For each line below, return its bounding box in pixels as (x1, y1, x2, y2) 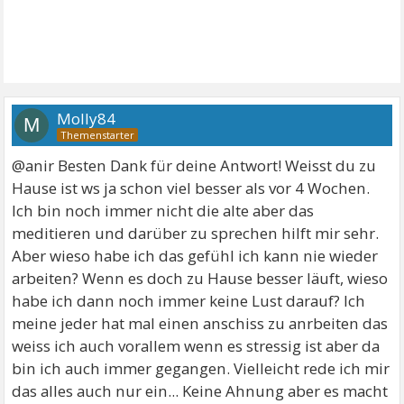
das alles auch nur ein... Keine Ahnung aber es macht (12, 380, 389, 401)
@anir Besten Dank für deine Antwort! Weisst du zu (12, 154, 377, 176)
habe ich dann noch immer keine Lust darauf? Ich (12, 289, 366, 311)
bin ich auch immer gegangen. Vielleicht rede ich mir (12, 357, 390, 379)
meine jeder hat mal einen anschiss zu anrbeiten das (12, 312, 389, 334)
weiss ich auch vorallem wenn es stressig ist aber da (12, 335, 381, 356)
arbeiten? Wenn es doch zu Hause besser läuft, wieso (12, 267, 389, 289)
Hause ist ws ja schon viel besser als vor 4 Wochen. (12, 177, 371, 198)
